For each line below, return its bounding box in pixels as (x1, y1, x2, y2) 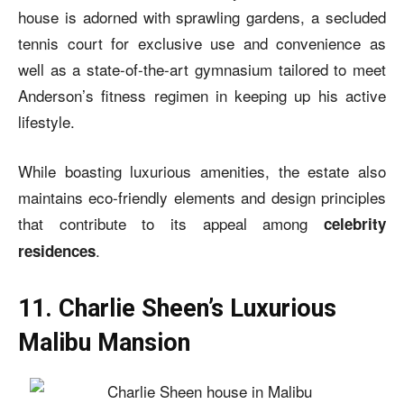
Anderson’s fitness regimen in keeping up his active (18, 83, 386, 106)
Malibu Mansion (18, 327, 190, 357)
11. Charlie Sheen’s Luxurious (18, 293, 336, 323)
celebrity (324, 212, 386, 234)
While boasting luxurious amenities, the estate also (18, 159, 386, 182)
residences (18, 239, 96, 262)
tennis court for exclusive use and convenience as (18, 31, 386, 54)
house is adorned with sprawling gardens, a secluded (18, 5, 386, 28)
